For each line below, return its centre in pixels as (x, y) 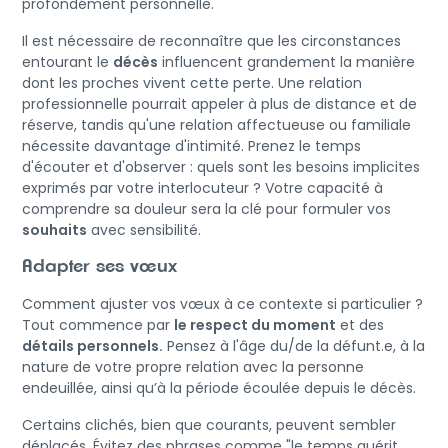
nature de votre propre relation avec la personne (193, 366)
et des (360, 324)
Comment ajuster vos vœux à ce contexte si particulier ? (222, 303)
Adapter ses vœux (99, 266)
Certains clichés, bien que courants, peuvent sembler (209, 424)
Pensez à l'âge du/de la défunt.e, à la (294, 345)
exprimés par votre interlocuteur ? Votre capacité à (202, 187)
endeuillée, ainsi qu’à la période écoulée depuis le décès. (219, 387)
